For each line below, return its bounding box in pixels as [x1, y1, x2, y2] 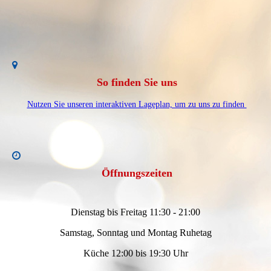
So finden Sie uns [96, 76, 177, 88]
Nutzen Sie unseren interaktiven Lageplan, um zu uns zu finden [27, 99, 247, 109]
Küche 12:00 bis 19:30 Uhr [83, 248, 188, 259]
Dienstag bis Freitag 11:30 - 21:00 [71, 207, 200, 218]
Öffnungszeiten [101, 167, 172, 180]
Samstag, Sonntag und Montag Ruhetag [59, 227, 212, 238]
